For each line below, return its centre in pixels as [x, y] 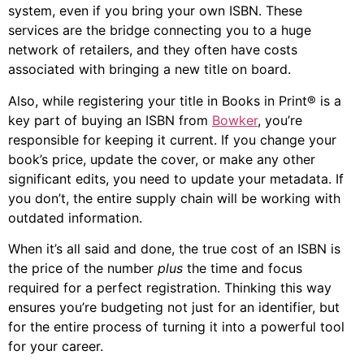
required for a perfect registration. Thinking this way [170, 288]
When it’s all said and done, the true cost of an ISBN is [174, 249]
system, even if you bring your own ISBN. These [155, 11]
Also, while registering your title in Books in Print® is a [175, 100]
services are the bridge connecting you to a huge [160, 30]
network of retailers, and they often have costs [153, 50]
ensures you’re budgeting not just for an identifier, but [174, 308]
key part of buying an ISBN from [110, 120]
